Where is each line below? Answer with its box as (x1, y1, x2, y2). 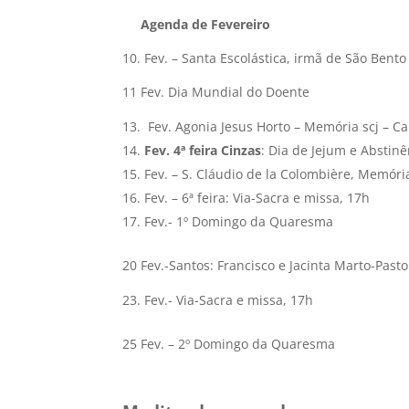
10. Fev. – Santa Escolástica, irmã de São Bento (122, 49, 407, 67)
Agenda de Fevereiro (137, 16, 271, 33)
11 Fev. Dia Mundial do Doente (122, 83, 310, 100)
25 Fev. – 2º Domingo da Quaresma (122, 335, 336, 352)
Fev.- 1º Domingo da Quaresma (144, 213, 334, 230)
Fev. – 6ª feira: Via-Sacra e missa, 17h (144, 189, 371, 206)
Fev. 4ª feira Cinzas (144, 142, 262, 159)
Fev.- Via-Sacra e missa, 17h (144, 291, 314, 309)
